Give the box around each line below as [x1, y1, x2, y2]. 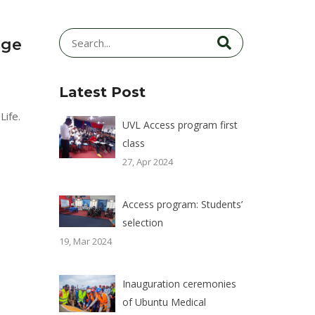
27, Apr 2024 [122, 155, 173, 168]
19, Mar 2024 [58, 235, 112, 247]
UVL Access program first [122, 118, 238, 131]
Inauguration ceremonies [122, 277, 236, 290]
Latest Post [58, 84, 146, 101]
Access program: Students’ [122, 198, 243, 211]
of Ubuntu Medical [122, 295, 206, 309]
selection [122, 216, 163, 229]
